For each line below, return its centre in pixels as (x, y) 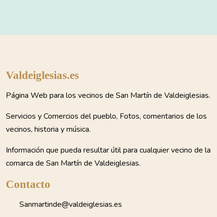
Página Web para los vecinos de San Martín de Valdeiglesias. (108, 96)
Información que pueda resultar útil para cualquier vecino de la (108, 150)
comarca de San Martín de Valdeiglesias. (73, 163)
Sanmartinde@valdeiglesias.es (71, 205)
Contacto (28, 184)
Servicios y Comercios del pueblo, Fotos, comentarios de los (106, 116)
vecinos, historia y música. (48, 130)
